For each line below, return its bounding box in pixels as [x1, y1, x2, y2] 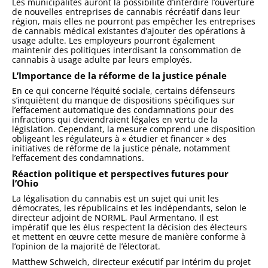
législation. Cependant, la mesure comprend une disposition [12, 123, 255, 135]
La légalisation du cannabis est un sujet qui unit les [12, 192, 219, 204]
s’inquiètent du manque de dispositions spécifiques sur [12, 94, 235, 106]
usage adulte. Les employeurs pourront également [12, 34, 215, 46]
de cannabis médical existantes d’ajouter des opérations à [12, 25, 245, 36]
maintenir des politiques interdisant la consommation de [12, 44, 241, 56]
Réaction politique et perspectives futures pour [12, 167, 229, 179]
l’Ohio [12, 176, 38, 189]
